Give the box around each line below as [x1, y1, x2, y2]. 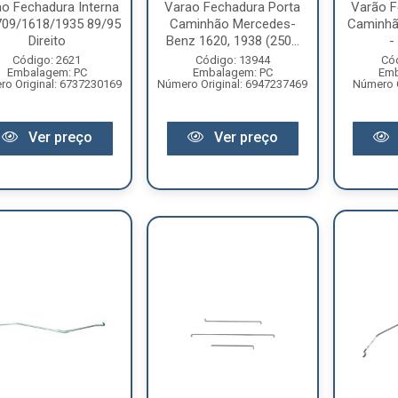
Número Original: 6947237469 [157, 76, 308, 91]
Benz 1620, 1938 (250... [165, 32, 299, 49]
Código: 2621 [12, 52, 82, 67]
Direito [28, 32, 66, 49]
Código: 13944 [195, 52, 270, 67]
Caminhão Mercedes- [169, 15, 296, 32]
